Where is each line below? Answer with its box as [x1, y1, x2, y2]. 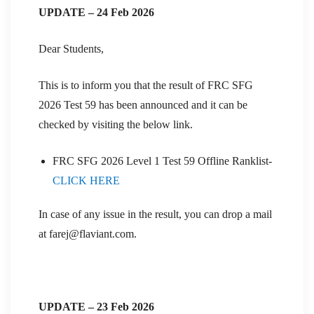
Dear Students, [39, 42, 104, 55]
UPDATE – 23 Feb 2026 [39, 300, 154, 313]
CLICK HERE [53, 174, 120, 186]
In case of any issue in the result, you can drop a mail [39, 207, 272, 220]
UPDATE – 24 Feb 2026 [39, 6, 154, 18]
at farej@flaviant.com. [39, 227, 137, 240]
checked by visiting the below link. [39, 118, 193, 130]
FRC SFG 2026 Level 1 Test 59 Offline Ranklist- [53, 154, 272, 167]
